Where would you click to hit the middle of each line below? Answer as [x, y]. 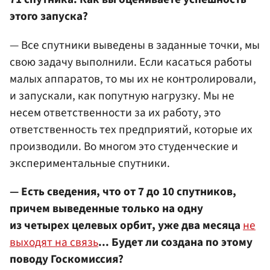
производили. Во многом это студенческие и [124, 146]
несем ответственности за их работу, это [115, 112]
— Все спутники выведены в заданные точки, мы [135, 45]
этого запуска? [49, 17]
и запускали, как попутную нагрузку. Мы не [122, 96]
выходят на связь [54, 242]
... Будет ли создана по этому [175, 242]
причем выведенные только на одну [106, 208]
